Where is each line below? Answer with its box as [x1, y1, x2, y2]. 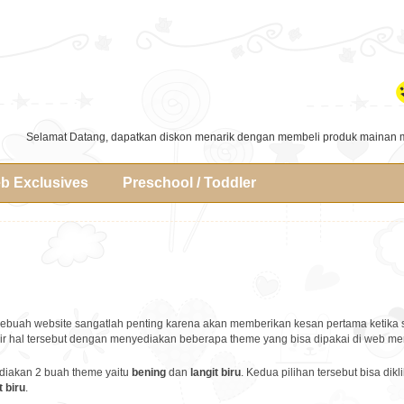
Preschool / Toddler [123, 175, 256, 190]
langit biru [190, 366, 241, 379]
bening [132, 366, 166, 379]
